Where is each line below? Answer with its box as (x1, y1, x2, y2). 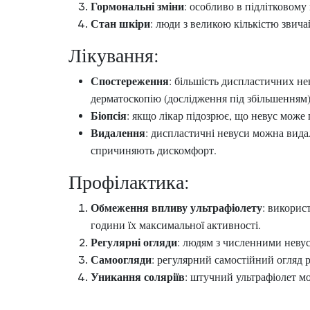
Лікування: (69, 42, 159, 68)
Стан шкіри (91, 15, 150, 31)
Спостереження (91, 73, 169, 89)
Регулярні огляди (91, 234, 177, 250)
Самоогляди (91, 251, 152, 267)
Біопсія (91, 107, 127, 123)
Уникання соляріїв (91, 268, 185, 284)
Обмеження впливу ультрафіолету (91, 199, 262, 215)
